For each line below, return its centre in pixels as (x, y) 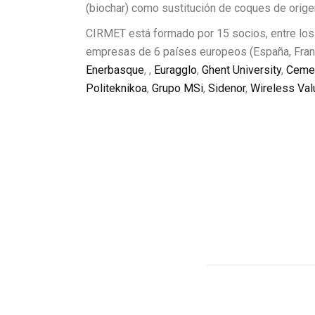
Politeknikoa (116, 89)
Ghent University (242, 70)
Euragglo (175, 70)
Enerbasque (115, 70)
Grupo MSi (178, 89)
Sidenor (227, 89)
